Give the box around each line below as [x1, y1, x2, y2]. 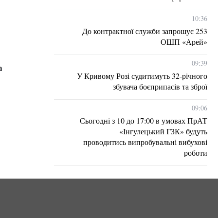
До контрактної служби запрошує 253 [82, 26, 207, 36]
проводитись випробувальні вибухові [83, 137, 207, 147]
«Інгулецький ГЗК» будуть [119, 126, 207, 136]
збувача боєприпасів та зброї [113, 81, 207, 91]
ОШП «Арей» [161, 36, 207, 47]
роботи [184, 147, 207, 158]
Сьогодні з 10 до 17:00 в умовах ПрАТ [80, 115, 207, 126]
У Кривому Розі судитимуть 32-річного [77, 71, 207, 81]
